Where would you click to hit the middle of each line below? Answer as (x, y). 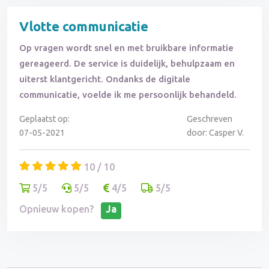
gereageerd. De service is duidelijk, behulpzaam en (127, 64)
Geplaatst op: (44, 119)
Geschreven (209, 119)
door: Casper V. (215, 133)
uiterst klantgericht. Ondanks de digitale (105, 79)
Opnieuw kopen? (56, 209)
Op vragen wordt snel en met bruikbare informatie (126, 48)
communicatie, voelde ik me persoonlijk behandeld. (128, 95)
